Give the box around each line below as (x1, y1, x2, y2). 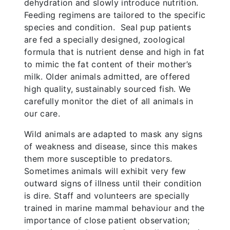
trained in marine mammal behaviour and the (24, 203, 205, 214)
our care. (24, 108, 60, 119)
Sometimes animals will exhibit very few (24, 166, 186, 177)
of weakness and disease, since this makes (24, 141, 198, 152)
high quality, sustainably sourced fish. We (24, 84, 191, 94)
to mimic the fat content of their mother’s (24, 59, 192, 70)
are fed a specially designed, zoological (24, 34, 185, 45)
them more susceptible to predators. (24, 154, 172, 164)
